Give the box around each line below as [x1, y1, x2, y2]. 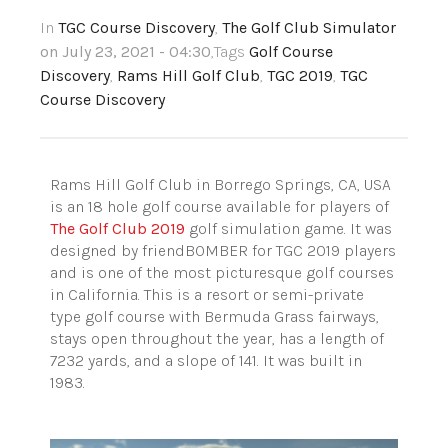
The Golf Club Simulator [222, 18, 396, 38]
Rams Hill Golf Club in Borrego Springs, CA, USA [50, 175, 391, 195]
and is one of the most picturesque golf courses [50, 263, 394, 283]
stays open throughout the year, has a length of [50, 329, 384, 349]
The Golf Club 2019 [50, 219, 185, 239]
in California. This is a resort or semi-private [50, 285, 364, 305]
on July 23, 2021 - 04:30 [40, 42, 211, 62]
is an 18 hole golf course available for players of [50, 197, 389, 217]
